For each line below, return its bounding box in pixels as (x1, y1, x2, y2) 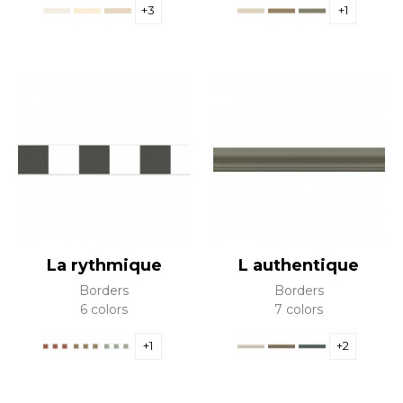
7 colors (274, 301, 324, 318)
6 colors (80, 301, 129, 318)
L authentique (238, 255, 360, 275)
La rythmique (46, 255, 162, 275)
